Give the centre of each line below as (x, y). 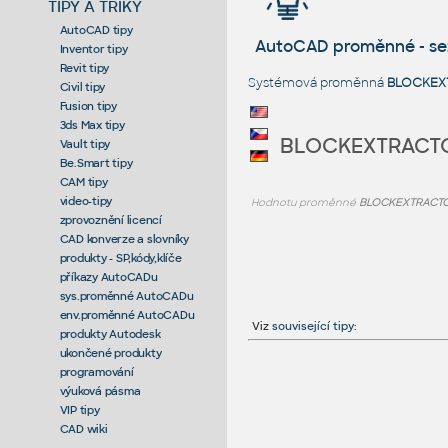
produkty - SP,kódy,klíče (120, 257)
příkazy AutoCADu (108, 276)
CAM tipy (83, 181)
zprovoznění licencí (110, 219)
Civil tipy (82, 86)
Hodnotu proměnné (304, 202)
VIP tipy (79, 409)
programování (96, 371)
